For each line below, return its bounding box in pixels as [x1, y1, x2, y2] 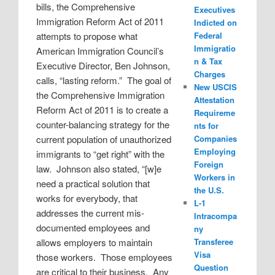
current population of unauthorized [36, 132, 172, 145]
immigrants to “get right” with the [36, 147, 165, 160]
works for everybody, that [36, 191, 138, 204]
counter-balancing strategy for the [36, 117, 170, 131]
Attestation [193, 94, 234, 106]
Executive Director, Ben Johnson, [36, 58, 171, 72]
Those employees [101, 250, 173, 263]
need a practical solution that [36, 176, 150, 190]
